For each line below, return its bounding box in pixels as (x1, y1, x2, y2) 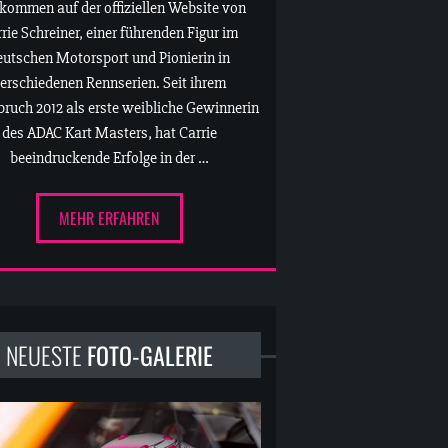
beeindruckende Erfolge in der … (9, 147, 209, 168)
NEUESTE (5, 337, 87, 374)
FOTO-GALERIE (86, 337, 213, 374)
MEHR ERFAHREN (59, 206, 160, 231)
